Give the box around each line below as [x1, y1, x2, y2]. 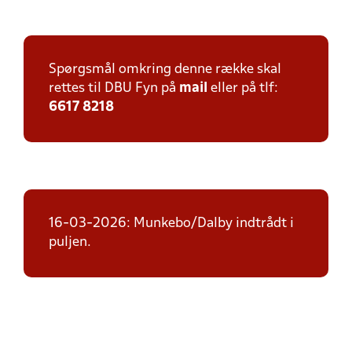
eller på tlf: [207, 82, 278, 95]
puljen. [49, 236, 94, 249]
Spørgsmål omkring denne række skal [49, 63, 281, 76]
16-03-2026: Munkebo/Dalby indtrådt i [49, 217, 294, 230]
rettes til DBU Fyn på [49, 82, 179, 95]
